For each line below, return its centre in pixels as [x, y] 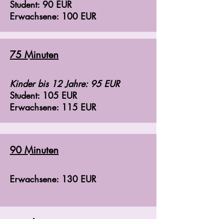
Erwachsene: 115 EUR [53, 107]
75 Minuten [34, 55]
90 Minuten [34, 150]
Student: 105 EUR [44, 95]
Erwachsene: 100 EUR [53, 16]
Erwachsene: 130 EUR [53, 179]
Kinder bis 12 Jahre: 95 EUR [65, 84]
